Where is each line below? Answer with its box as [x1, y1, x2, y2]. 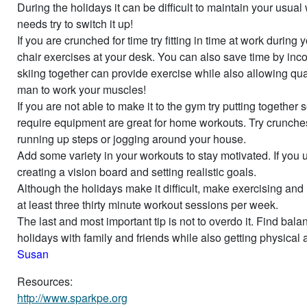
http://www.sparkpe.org [17, 289, 127, 306]
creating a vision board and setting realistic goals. [17, 163, 256, 180]
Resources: [17, 273, 73, 289]
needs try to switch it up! [17, 15, 133, 32]
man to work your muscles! [17, 81, 146, 97]
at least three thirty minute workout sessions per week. [17, 196, 278, 212]
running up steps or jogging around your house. [17, 130, 246, 147]
